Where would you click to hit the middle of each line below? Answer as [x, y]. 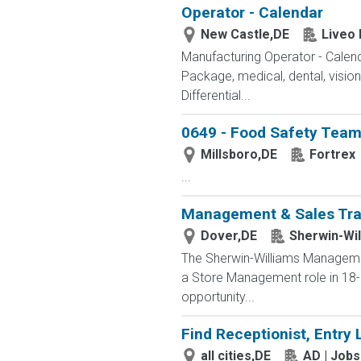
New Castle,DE [245, 34]
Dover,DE [228, 236]
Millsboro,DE [239, 154]
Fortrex [332, 154]
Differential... [216, 95]
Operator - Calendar [252, 12]
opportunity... [218, 297]
